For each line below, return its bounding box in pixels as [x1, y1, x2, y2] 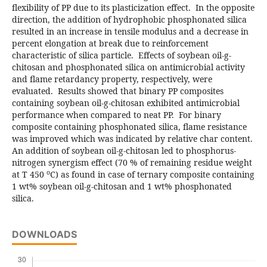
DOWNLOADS [11, 228, 77, 241]
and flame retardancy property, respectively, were [11, 73, 212, 85]
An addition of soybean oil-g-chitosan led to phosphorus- [11, 145, 236, 157]
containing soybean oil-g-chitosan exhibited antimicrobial [11, 97, 240, 109]
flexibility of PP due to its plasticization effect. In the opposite [11, 2, 254, 14]
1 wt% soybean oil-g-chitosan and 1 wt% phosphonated [11, 181, 232, 193]
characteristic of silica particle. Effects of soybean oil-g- [11, 49, 231, 61]
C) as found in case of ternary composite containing [49, 169, 254, 181]
